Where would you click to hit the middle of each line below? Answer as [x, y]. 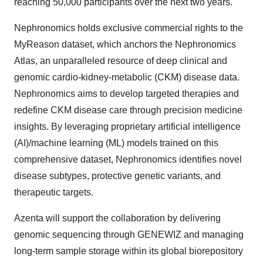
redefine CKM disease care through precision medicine [128, 110]
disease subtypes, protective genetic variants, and [117, 176]
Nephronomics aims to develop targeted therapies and [127, 94]
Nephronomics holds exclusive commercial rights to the [129, 28]
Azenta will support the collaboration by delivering [117, 218]
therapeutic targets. [54, 192]
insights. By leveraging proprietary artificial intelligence [127, 127]
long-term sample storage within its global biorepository [129, 251]
